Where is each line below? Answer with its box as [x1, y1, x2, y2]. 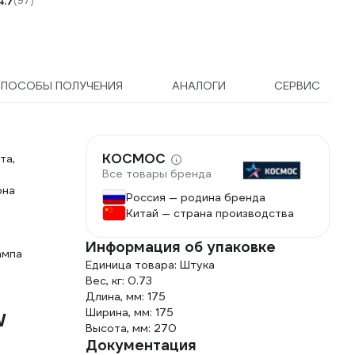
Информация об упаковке [86, 238, 276, 256]
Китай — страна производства [126, 206, 294, 220]
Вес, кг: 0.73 [86, 273, 152, 288]
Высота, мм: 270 [86, 321, 177, 335]
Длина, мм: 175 [86, 289, 166, 303]
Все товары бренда [102, 166, 212, 181]
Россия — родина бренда [126, 190, 265, 204]
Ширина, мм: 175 [86, 305, 174, 319]
